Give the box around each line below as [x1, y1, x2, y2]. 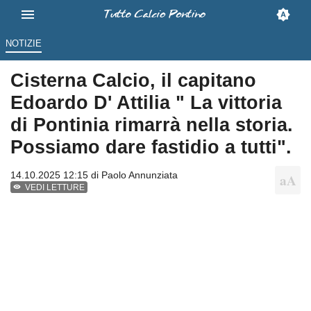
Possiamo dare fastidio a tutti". [10, 136, 292, 158]
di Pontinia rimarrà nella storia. [10, 114, 293, 136]
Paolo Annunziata [101, 169, 178, 181]
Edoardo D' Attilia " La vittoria [10, 92, 282, 114]
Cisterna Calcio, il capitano [10, 69, 256, 92]
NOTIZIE [5, 38, 42, 49]
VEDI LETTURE [25, 183, 85, 193]
